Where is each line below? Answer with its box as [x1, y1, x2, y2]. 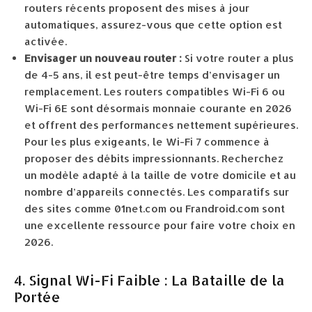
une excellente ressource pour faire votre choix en [24, 219, 295, 232]
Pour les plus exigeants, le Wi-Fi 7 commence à [24, 135, 270, 148]
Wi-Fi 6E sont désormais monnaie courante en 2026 [24, 102, 292, 115]
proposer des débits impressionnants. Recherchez [24, 152, 283, 165]
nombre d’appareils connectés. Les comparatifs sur [24, 185, 289, 198]
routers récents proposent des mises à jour [24, 1, 249, 15]
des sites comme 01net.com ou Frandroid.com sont [24, 202, 285, 215]
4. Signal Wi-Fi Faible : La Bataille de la [14, 271, 285, 289]
